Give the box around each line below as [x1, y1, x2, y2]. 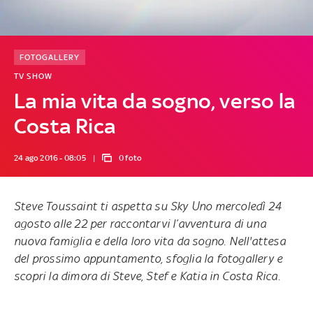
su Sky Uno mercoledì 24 [154, 198, 282, 213]
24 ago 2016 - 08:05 [13, 152, 86, 163]
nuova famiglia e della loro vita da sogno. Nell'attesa [13, 233, 286, 248]
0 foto [119, 152, 143, 163]
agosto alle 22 [13, 216, 87, 231]
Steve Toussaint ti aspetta [13, 198, 155, 213]
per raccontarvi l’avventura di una [87, 216, 266, 231]
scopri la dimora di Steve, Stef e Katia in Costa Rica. [13, 268, 280, 283]
